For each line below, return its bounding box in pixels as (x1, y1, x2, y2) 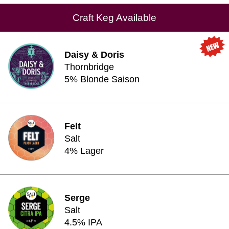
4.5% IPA (64, 217, 102, 227)
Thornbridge (64, 62, 114, 72)
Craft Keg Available (73, 12, 156, 23)
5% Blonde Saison (64, 74, 140, 84)
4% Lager (64, 146, 104, 156)
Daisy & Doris (64, 50, 124, 60)
